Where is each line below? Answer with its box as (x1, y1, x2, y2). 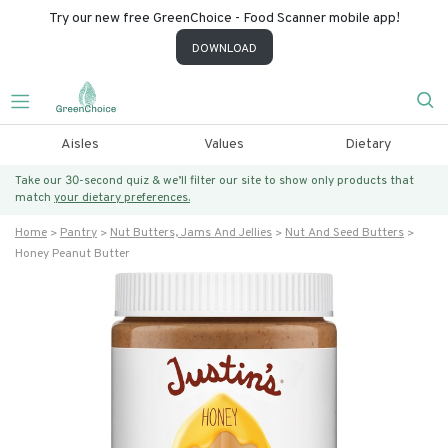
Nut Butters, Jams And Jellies (110, 225, 272, 241)
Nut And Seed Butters (285, 225, 404, 241)
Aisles (60, 136, 99, 153)
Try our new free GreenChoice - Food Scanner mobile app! (48, 10, 400, 27)
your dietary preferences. (54, 190, 190, 206)
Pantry (60, 225, 97, 241)
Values (203, 136, 244, 153)
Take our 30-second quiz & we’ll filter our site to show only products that (15, 173, 414, 189)
